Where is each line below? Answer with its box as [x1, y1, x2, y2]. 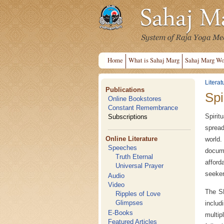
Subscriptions [108, 113, 148, 120]
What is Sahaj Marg [128, 55, 179, 64]
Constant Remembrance [108, 104, 178, 111]
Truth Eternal [115, 153, 153, 160]
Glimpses [115, 199, 143, 206]
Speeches [108, 144, 137, 151]
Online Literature [105, 135, 158, 142]
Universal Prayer [115, 162, 164, 169]
